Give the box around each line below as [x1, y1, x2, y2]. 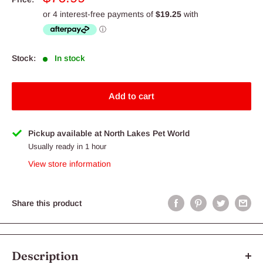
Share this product [12, 198, 82, 208]
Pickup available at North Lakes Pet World [28, 128, 190, 138]
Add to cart [109, 90, 154, 101]
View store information [28, 159, 111, 168]
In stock [54, 53, 85, 63]
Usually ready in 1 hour [28, 141, 106, 151]
